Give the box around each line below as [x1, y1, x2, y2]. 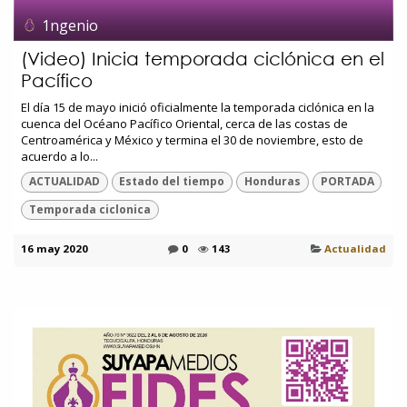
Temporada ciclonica [28, 201, 151, 217]
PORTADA [320, 174, 374, 190]
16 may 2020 [21, 242, 88, 255]
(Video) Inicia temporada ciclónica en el [21, 48, 384, 70]
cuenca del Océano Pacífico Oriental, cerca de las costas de [21, 115, 348, 133]
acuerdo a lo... [21, 148, 98, 165]
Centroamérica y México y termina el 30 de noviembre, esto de [21, 132, 363, 149]
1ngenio [42, 15, 99, 35]
